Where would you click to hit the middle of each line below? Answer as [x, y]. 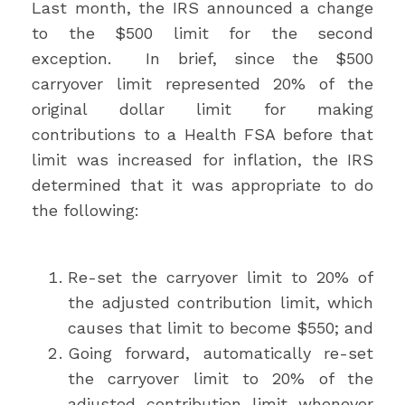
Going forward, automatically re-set [221, 353]
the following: [85, 210]
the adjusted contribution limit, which [221, 302]
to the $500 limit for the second [202, 33]
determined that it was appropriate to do [202, 185]
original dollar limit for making [202, 109]
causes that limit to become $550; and [221, 328]
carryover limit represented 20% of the [202, 84]
